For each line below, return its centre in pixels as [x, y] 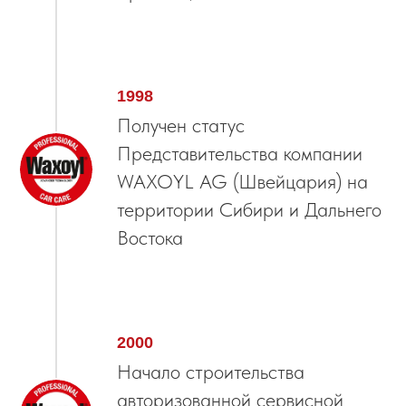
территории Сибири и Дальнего [249, 210]
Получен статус [181, 126]
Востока [150, 238]
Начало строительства [211, 372]
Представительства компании [240, 154]
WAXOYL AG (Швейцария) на [242, 182]
